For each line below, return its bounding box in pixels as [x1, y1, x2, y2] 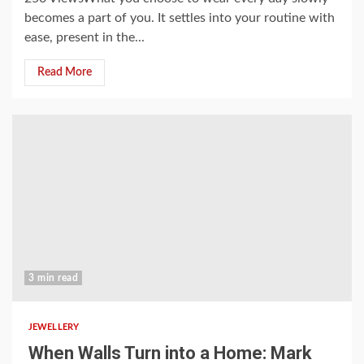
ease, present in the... [24, 31, 145, 44]
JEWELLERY [28, 323, 79, 331]
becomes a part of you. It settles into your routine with [24, 11, 335, 24]
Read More [37, 67, 92, 78]
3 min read [28, 273, 78, 283]
